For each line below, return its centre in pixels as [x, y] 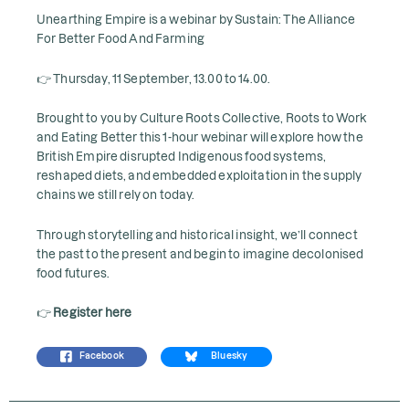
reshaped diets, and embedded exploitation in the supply [199, 175]
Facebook [101, 356]
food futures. [73, 272]
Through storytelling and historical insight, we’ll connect [197, 234]
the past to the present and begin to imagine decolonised [200, 253]
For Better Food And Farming [121, 38]
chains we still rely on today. [116, 194]
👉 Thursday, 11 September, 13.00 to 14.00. [154, 78]
